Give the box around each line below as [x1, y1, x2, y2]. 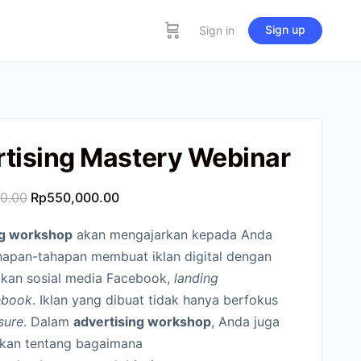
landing [174, 270, 219, 287]
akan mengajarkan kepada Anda [73, 226, 273, 243]
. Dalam [23, 313, 74, 330]
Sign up [265, 23, 305, 36]
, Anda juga [211, 313, 280, 330]
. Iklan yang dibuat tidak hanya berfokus [32, 292, 279, 309]
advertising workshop [73, 313, 212, 330]
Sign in [199, 23, 234, 37]
